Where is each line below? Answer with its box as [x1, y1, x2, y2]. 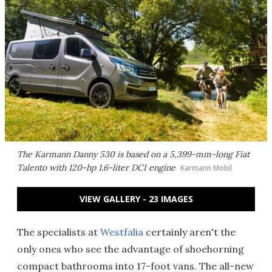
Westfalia [100, 226, 143, 238]
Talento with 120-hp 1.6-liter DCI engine [17, 162, 175, 173]
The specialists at [17, 226, 100, 238]
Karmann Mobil [180, 163, 232, 173]
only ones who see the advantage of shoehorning [17, 243, 244, 255]
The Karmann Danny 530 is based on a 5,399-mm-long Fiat [17, 149, 250, 160]
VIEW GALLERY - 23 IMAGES [79, 193, 193, 205]
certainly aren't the [143, 226, 236, 238]
